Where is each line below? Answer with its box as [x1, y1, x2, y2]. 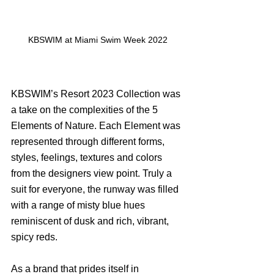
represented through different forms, [11, 136, 167, 147]
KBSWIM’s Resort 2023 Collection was [11, 88, 183, 99]
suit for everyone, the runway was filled [11, 183, 181, 194]
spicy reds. [11, 231, 60, 242]
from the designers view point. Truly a [11, 168, 174, 179]
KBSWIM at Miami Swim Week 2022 [28, 34, 168, 45]
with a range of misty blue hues [11, 199, 147, 210]
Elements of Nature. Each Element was [11, 120, 183, 131]
